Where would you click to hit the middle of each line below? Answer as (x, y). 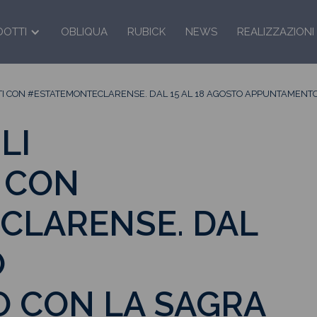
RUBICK (146, 32)
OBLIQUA (84, 32)
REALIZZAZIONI (275, 32)
